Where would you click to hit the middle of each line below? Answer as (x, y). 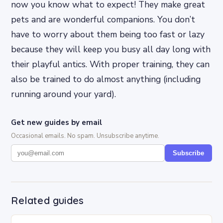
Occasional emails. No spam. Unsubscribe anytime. (85, 136)
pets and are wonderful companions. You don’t (103, 19)
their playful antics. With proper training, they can (111, 64)
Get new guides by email (57, 122)
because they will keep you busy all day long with (111, 49)
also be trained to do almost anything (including (106, 79)
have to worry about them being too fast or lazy (108, 34)
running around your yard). (64, 94)
